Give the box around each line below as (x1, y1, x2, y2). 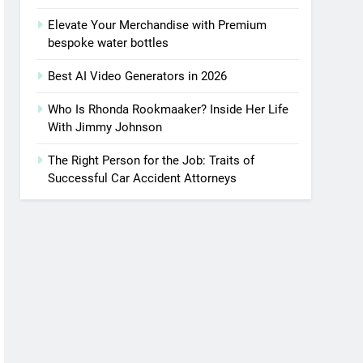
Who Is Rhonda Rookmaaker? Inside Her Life (48, 102, 289, 117)
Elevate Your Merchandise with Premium (48, 18, 267, 32)
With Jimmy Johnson (48, 120, 163, 135)
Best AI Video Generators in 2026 (48, 69, 228, 83)
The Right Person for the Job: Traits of (48, 153, 255, 168)
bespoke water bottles (48, 36, 169, 50)
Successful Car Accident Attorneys (48, 171, 237, 186)
